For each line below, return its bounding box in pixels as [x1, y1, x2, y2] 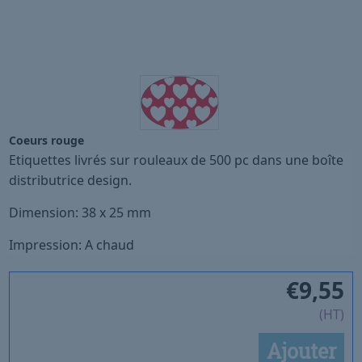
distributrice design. [9, 171, 133, 190]
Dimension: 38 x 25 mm [9, 204, 152, 222]
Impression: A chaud [9, 236, 135, 255]
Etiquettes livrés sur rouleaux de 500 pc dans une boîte [9, 151, 344, 170]
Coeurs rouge [9, 133, 85, 149]
